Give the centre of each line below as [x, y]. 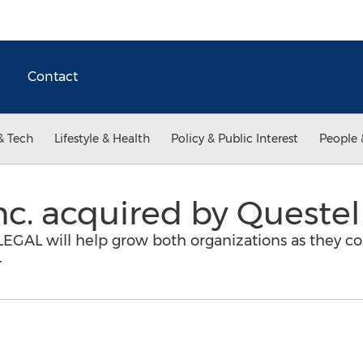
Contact [53, 77]
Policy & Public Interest [235, 139]
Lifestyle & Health [102, 139]
